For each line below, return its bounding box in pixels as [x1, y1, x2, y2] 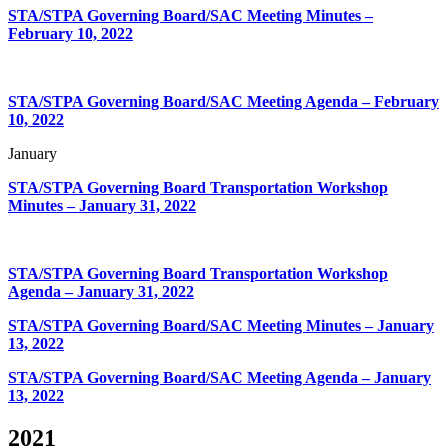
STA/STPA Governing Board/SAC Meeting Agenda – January [8, 368, 431, 386]
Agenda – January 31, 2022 [8, 282, 194, 300]
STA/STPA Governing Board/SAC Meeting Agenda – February [8, 92, 439, 110]
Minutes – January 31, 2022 [8, 196, 196, 214]
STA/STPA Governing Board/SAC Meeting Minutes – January [8, 316, 434, 334]
